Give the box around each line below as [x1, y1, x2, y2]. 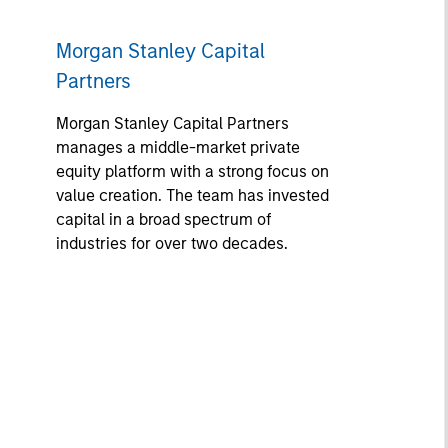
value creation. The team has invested [55, 186, 329, 205]
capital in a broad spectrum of [55, 210, 272, 229]
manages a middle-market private [55, 138, 300, 157]
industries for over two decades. [55, 234, 288, 253]
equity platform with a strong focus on [55, 162, 329, 181]
